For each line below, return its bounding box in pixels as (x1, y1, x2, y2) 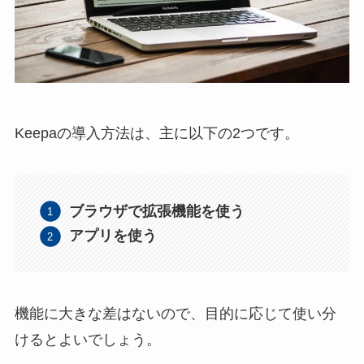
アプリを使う (69, 227, 158, 245)
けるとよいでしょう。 (14, 331, 161, 349)
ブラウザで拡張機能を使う (69, 202, 245, 219)
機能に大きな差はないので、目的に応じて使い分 (14, 305, 336, 323)
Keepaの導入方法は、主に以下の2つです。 (14, 124, 299, 141)
